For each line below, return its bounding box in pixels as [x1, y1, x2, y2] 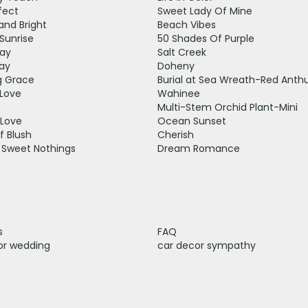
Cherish [157, 127, 194, 142]
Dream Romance [157, 141, 240, 155]
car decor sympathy [157, 238, 256, 252]
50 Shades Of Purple [157, 31, 254, 45]
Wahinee [157, 86, 200, 100]
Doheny [157, 58, 195, 73]
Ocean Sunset [157, 113, 226, 128]
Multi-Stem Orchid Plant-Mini [157, 100, 298, 114]
